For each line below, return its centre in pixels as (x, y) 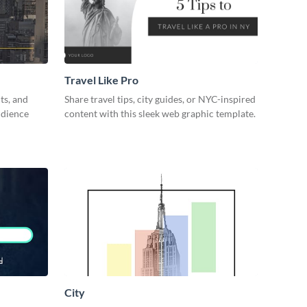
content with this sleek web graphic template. (160, 113)
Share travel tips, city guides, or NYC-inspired (160, 99)
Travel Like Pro (101, 79)
